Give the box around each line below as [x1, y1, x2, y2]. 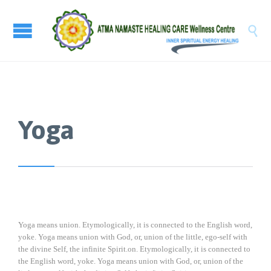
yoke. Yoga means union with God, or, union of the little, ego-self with [18, 232, 247, 241]
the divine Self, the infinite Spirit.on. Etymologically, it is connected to [18, 244, 250, 253]
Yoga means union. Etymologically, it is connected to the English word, [18, 220, 252, 229]
